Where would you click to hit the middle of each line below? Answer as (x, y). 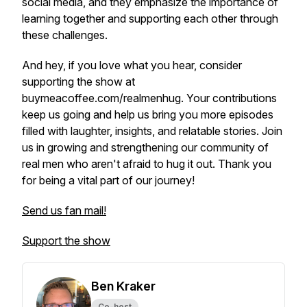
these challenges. (65, 35)
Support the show (66, 241)
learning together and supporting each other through (150, 19)
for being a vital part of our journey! (108, 180)
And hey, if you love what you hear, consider (132, 65)
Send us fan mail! (64, 210)
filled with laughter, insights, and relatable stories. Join (152, 131)
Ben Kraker (123, 286)
